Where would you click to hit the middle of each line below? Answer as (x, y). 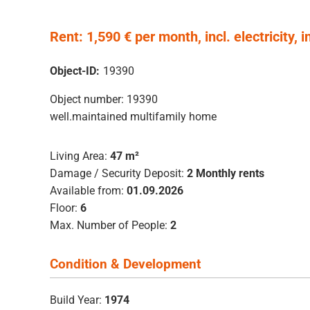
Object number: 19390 (104, 99)
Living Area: (79, 156)
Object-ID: (75, 71)
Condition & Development (125, 264)
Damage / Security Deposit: (117, 173)
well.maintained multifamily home (133, 116)
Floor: (64, 208)
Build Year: (76, 300)
